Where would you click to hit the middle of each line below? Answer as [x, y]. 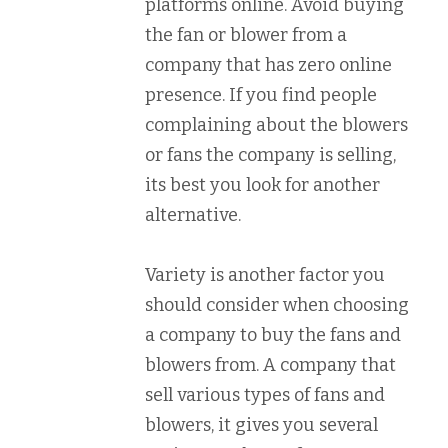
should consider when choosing [277, 305]
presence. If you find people [261, 95]
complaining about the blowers [276, 125]
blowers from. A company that [270, 365]
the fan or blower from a [246, 35]
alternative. [193, 215]
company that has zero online [268, 65]
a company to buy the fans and [273, 335]
